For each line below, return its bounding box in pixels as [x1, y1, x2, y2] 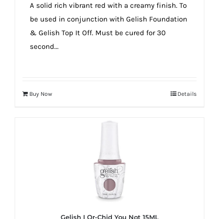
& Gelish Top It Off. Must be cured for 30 [30, 28, 166, 38]
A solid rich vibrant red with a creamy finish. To [30, 1, 187, 10]
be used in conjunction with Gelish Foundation [30, 15, 187, 24]
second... [30, 42, 59, 51]
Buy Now [29, 90, 52, 98]
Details [177, 90, 197, 98]
